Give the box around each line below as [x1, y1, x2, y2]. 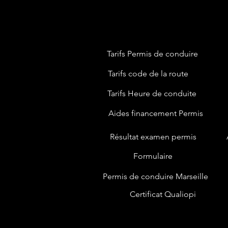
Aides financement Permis [108, 108, 203, 118]
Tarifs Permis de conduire [107, 48, 198, 59]
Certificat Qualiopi [129, 189, 196, 199]
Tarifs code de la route [107, 68, 188, 78]
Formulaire [133, 151, 173, 161]
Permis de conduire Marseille [103, 171, 208, 181]
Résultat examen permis [110, 131, 196, 141]
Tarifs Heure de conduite [107, 88, 196, 98]
